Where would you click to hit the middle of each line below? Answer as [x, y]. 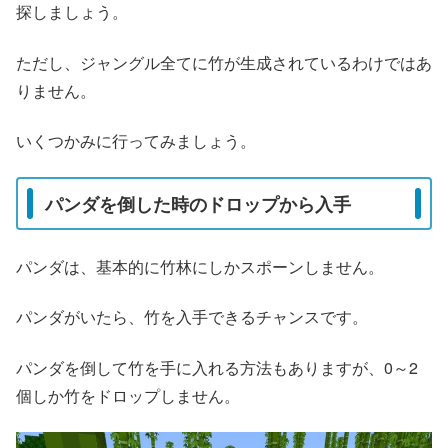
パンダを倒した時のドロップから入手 [198, 203]
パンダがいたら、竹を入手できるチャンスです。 [192, 317]
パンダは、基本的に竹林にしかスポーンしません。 [200, 266]
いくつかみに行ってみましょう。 [136, 141]
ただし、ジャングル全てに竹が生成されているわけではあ [224, 62]
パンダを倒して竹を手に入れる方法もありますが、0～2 [217, 367]
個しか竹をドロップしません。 [128, 395]
